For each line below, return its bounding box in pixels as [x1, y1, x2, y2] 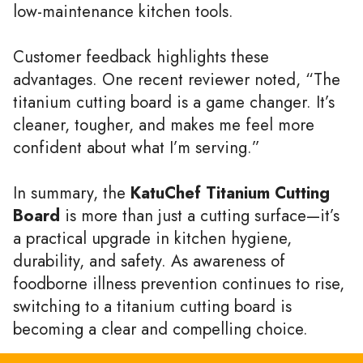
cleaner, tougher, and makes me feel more [13, 112, 314, 137]
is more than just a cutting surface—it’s [60, 203, 340, 228]
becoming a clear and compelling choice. [13, 316, 308, 341]
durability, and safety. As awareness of [13, 248, 285, 273]
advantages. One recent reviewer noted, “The [13, 66, 340, 92]
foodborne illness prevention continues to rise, [13, 271, 344, 296]
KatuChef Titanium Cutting [130, 180, 330, 205]
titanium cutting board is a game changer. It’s [13, 89, 335, 114]
